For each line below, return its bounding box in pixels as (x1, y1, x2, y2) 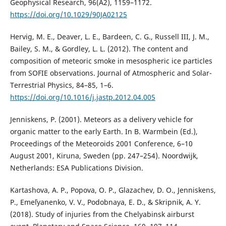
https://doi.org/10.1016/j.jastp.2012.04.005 (10, 92, 155, 102)
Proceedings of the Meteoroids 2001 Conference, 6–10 (10, 139, 193, 149)
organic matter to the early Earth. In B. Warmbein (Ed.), (10, 127, 198, 137)
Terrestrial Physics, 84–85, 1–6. (10, 80, 114, 90)
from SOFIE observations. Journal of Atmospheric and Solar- (10, 68, 212, 78)
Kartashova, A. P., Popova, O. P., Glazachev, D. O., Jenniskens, (10, 185, 216, 195)
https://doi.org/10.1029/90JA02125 (10, 10, 127, 20)
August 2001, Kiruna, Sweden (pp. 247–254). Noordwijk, (10, 151, 198, 161)
